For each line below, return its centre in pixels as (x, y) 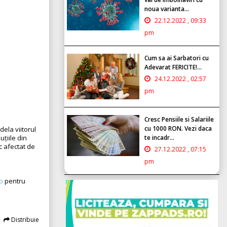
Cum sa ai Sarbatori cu (177, 58)
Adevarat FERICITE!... (173, 67)
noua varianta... (167, 9)
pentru (14, 181)
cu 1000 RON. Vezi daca (178, 128)
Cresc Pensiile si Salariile (179, 119)
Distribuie (24, 219)
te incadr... (159, 137)
